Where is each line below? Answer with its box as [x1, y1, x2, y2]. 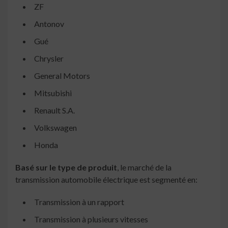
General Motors [34, 71, 90, 81]
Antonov [34, 19, 64, 29]
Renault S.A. [34, 105, 75, 116]
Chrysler [34, 53, 64, 64]
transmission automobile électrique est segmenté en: [15, 175, 197, 185]
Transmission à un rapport [34, 197, 124, 207]
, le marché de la [117, 162, 172, 173]
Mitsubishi [34, 88, 72, 98]
